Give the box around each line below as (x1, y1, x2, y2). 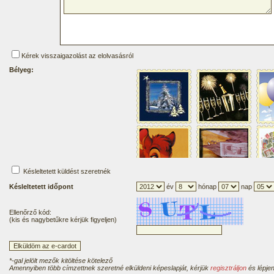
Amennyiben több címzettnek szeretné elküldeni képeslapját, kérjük (9, 264, 210, 272)
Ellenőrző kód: (9, 209, 51, 216)
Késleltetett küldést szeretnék (21, 168, 111, 175)
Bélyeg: (9, 66, 34, 73)
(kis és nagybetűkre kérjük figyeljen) (9, 216, 117, 223)
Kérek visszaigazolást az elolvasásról (21, 52, 133, 59)
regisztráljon (210, 264, 246, 272)
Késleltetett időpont (9, 183, 73, 190)
